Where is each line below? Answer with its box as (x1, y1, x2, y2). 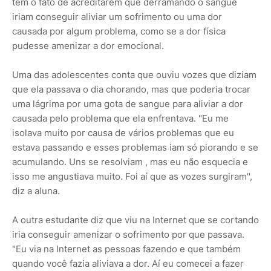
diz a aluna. (12, 184, 60, 197)
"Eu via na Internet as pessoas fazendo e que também (12, 243, 241, 255)
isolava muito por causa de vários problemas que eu (12, 126, 234, 139)
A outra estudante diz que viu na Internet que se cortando (12, 214, 259, 226)
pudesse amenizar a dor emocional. (12, 39, 164, 51)
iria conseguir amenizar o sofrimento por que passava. (12, 228, 244, 240)
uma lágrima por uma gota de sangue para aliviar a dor (12, 97, 243, 109)
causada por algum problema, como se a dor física (12, 25, 226, 37)
